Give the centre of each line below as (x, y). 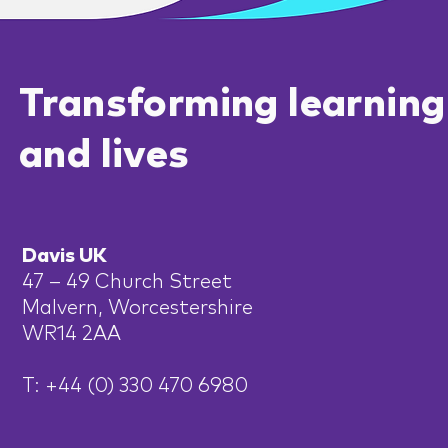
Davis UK (64, 255)
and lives (104, 154)
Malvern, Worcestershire (137, 307)
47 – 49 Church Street (127, 281)
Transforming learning (232, 103)
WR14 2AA (71, 333)
